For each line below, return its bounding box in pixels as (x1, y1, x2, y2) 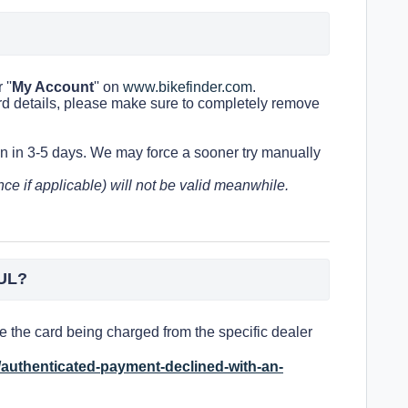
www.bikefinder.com (123, 78, 252, 95)
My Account (12, 78, 94, 95)
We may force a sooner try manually (90, 144, 321, 160)
